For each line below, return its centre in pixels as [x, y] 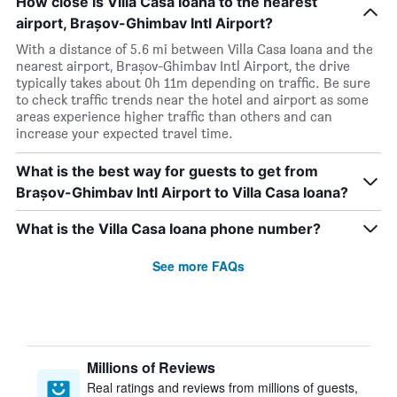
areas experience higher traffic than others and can [174, 117]
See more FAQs [198, 266]
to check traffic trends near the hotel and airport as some [192, 100]
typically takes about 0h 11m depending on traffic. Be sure [193, 83]
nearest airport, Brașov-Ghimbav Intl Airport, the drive [183, 66]
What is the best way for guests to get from [167, 171]
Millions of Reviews [151, 367]
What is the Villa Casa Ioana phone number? [168, 229]
